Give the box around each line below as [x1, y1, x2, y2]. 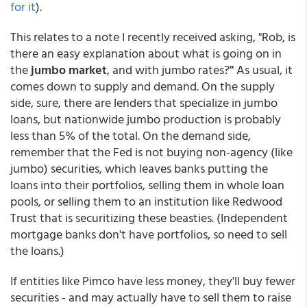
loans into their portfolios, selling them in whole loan [10, 175, 284, 194]
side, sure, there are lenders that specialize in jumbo [10, 93, 278, 112]
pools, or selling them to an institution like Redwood [10, 192, 282, 210]
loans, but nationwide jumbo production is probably [10, 110, 281, 128]
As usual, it [234, 60, 293, 79]
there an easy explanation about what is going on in [10, 44, 282, 62]
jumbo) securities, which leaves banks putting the [10, 159, 268, 177]
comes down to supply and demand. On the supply [10, 77, 275, 95]
